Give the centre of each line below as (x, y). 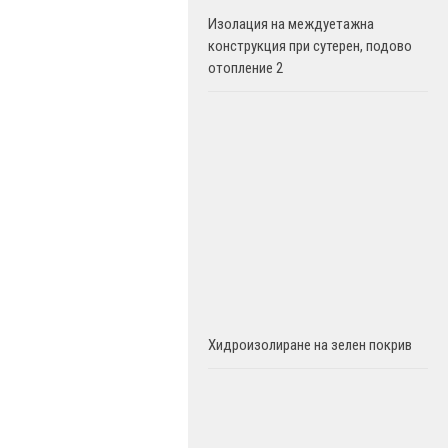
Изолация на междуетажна (291, 24)
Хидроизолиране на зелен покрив (310, 345)
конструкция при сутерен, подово (310, 46)
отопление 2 (245, 68)
